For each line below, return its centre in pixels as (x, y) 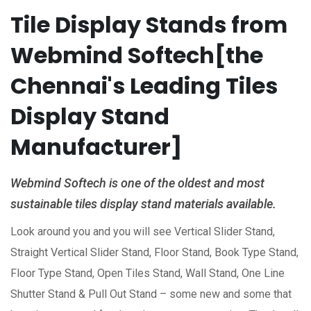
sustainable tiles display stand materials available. (143, 204)
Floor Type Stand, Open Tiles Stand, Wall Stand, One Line (148, 273)
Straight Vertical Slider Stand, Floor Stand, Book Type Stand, (154, 252)
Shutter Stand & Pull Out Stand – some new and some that (151, 294)
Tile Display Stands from (149, 25)
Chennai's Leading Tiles (144, 86)
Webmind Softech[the (137, 55)
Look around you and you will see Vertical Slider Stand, (143, 232)
